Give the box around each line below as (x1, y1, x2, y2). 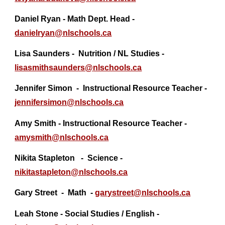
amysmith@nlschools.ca (15, 133, 109, 142)
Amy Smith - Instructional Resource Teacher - (15, 119, 187, 128)
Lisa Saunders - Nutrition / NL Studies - (15, 49, 165, 58)
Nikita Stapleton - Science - (15, 154, 123, 163)
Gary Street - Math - (15, 188, 95, 197)
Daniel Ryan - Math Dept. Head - (15, 14, 135, 23)
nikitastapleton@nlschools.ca (15, 168, 128, 177)
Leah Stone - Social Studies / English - (15, 209, 160, 218)
